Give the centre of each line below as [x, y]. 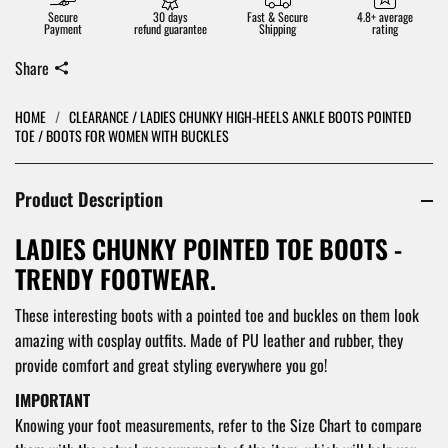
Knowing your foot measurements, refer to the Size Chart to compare [218, 425]
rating [385, 28]
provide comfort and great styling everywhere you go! [171, 365]
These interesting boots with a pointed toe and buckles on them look [217, 315]
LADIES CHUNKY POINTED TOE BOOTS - [208, 248]
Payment [62, 28]
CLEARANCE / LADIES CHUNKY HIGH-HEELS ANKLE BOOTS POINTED [240, 116]
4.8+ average [385, 16]
